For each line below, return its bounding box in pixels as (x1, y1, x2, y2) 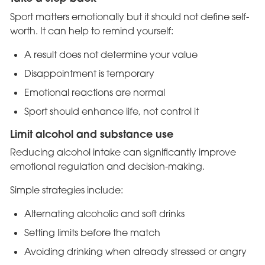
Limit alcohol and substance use (9, 127, 173, 141)
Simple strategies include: (9, 184, 123, 196)
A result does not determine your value (24, 48, 198, 60)
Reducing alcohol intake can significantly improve (9, 146, 236, 159)
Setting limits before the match (24, 227, 160, 239)
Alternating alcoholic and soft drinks (24, 208, 185, 220)
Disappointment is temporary (24, 67, 154, 79)
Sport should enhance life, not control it (24, 105, 199, 117)
